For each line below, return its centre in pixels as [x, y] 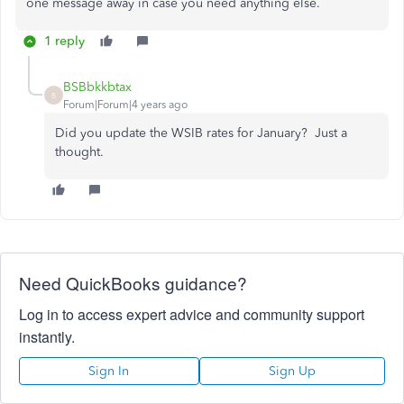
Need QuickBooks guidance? [133, 283]
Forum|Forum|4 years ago [125, 105]
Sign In [109, 371]
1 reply [64, 41]
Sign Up [292, 371]
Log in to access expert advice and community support [192, 314]
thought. [79, 152]
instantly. [47, 337]
